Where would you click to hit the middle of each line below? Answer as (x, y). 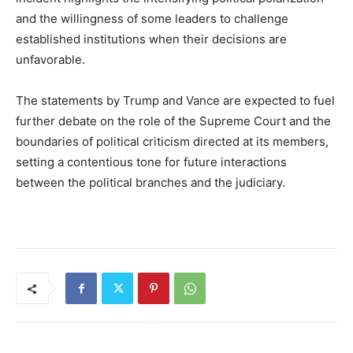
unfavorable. (50, 60)
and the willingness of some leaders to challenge (152, 19)
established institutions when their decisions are (151, 39)
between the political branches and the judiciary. (150, 183)
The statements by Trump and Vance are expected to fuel (175, 101)
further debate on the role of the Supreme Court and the (173, 121)
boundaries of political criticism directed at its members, (172, 142)
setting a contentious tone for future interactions (151, 162)
